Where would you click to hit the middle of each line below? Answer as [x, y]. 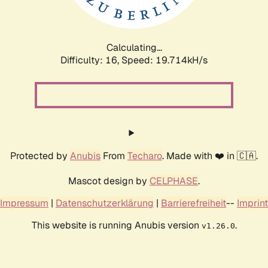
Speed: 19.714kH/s [165, 60]
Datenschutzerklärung [105, 203]
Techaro [145, 156]
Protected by [40, 156]
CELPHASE [174, 181]
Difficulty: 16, [91, 60]
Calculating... [134, 47]
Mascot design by [109, 181]
